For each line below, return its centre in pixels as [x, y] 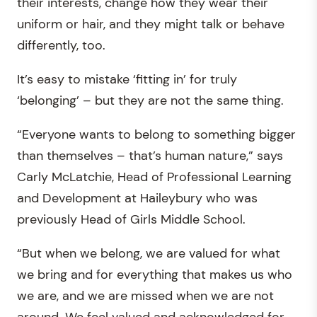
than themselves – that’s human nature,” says [150, 156]
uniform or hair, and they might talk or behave [151, 24]
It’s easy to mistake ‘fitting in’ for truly [127, 79]
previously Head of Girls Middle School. [131, 219]
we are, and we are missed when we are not [145, 296]
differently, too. [61, 45]
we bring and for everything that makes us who [155, 275]
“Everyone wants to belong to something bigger [156, 134]
